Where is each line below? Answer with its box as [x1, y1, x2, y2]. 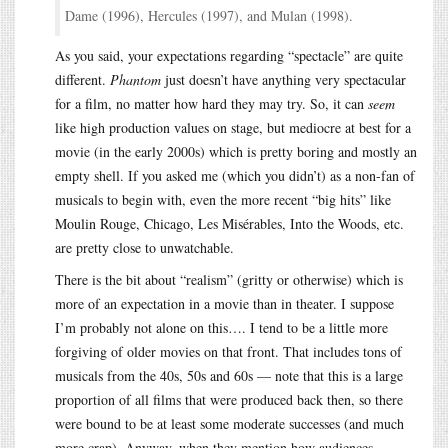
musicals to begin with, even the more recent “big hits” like [55, 189, 391, 209]
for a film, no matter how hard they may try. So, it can [55, 93, 368, 113]
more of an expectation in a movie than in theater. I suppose [55, 293, 394, 313]
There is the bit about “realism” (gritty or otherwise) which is [55, 269, 403, 289]
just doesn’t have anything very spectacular [161, 69, 406, 89]
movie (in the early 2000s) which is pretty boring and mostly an [55, 141, 417, 161]
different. [55, 69, 110, 89]
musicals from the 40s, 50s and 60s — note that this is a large [55, 365, 403, 385]
